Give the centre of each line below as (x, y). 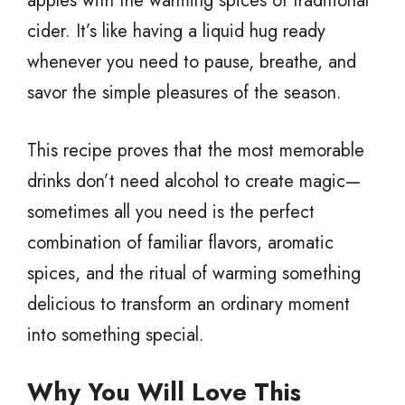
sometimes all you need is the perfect (171, 212)
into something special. (116, 334)
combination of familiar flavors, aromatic (180, 242)
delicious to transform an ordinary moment (188, 304)
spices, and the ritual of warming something (194, 273)
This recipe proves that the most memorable (196, 150)
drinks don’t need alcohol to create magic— (194, 181)
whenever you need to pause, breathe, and (192, 61)
